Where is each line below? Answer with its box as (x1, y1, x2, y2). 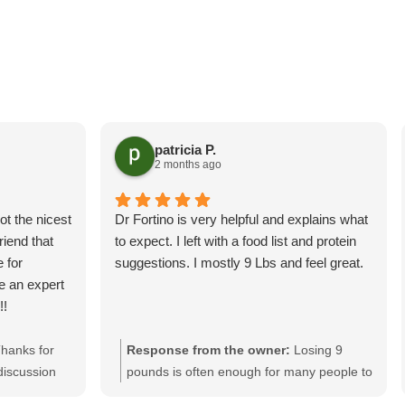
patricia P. (155, 141, 216, 157)
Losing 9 (294, 343, 343, 358)
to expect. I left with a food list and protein (115, 233, 356, 250)
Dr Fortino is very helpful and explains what (115, 212, 368, 228)
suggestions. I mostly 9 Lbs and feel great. (115, 255, 363, 271)
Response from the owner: (127, 343, 290, 358)
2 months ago (155, 157, 221, 171)
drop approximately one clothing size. (127, 386, 340, 401)
